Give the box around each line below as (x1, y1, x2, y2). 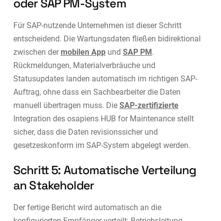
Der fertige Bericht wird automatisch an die (13, 202, 161, 212)
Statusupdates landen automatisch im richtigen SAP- (13, 74, 197, 83)
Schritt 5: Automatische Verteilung (13, 162, 196, 178)
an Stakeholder (13, 177, 94, 193)
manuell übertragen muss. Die (13, 100, 119, 110)
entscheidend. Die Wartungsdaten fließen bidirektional (13, 34, 201, 43)
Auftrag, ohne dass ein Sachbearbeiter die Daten (13, 87, 181, 97)
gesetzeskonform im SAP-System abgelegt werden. (13, 140, 190, 150)
